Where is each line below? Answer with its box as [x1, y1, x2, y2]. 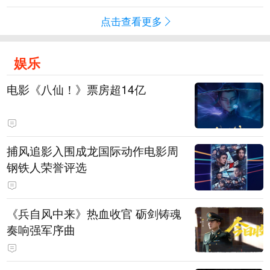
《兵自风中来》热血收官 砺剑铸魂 [7, 204, 136, 222]
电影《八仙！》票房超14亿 [7, 80, 146, 98]
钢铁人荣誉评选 [7, 159, 87, 176]
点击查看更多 [101, 13, 163, 28]
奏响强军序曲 [7, 221, 76, 238]
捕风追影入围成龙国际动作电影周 [7, 142, 179, 160]
